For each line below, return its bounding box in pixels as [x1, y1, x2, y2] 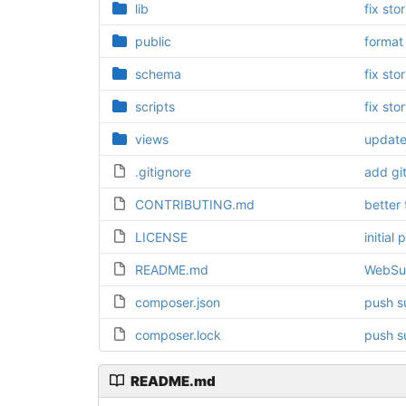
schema [134, 65, 181, 82]
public [134, 33, 171, 49]
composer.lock [134, 326, 221, 343]
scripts [134, 98, 175, 114]
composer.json [134, 294, 220, 310]
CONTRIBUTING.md [134, 196, 255, 212]
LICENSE [134, 228, 188, 245]
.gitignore [134, 163, 191, 179]
